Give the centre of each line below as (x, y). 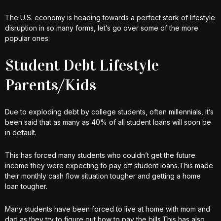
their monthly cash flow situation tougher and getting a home (103, 176)
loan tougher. (27, 186)
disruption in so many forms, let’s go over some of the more (102, 28)
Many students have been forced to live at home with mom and (108, 209)
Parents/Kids (51, 85)
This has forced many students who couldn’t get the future (100, 155)
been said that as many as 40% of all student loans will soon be (108, 122)
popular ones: (27, 38)
